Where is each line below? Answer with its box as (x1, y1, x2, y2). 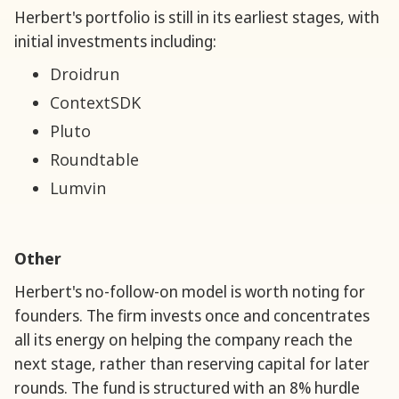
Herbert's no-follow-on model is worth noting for (14, 281, 365, 303)
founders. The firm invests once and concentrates (14, 305, 370, 327)
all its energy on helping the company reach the (14, 329, 353, 351)
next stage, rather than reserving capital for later (14, 353, 370, 375)
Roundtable (50, 149, 139, 171)
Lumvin (50, 177, 106, 199)
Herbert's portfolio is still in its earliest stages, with (14, 6, 379, 28)
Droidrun (50, 63, 119, 85)
